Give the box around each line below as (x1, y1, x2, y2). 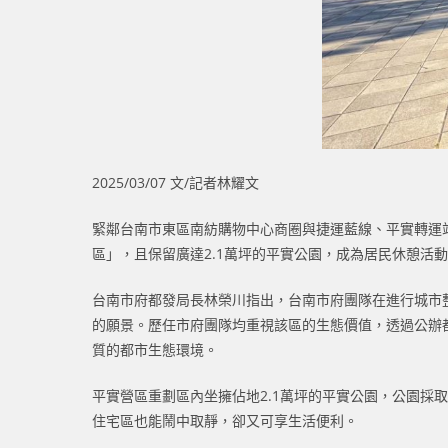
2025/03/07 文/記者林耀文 (92, 173, 259, 193)
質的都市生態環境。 (92, 340, 218, 360)
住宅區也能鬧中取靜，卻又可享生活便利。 (92, 411, 358, 431)
